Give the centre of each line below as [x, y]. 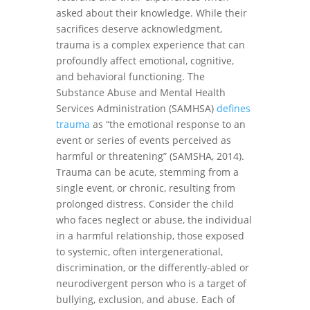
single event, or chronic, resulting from [145, 188]
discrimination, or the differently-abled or [152, 267]
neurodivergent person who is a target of [151, 283]
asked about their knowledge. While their [151, 13]
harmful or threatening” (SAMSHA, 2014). [150, 156]
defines [233, 108]
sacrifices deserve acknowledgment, [139, 29]
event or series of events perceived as [143, 140]
